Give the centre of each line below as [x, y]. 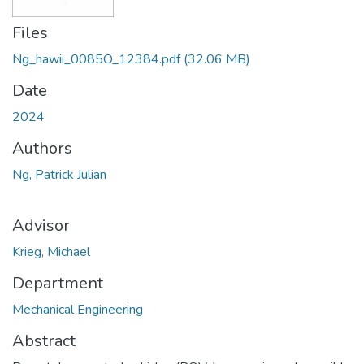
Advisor [41, 226]
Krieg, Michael [51, 252]
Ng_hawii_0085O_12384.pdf [96, 60]
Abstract [44, 341]
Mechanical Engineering [78, 310]
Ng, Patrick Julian [59, 175]
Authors [42, 149]
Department [58, 284]
